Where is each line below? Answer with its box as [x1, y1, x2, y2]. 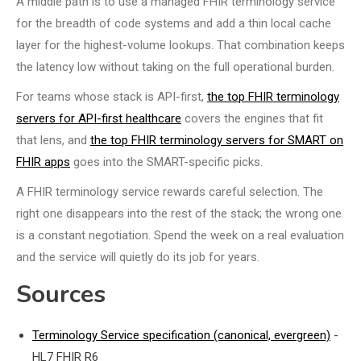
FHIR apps [16, 154, 70, 169]
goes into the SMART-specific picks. [70, 154, 263, 169]
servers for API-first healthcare [16, 110, 181, 126]
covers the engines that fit [181, 110, 323, 126]
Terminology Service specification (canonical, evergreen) [32, 327, 330, 342]
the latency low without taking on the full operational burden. [16, 59, 334, 74]
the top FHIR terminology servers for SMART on [90, 132, 343, 147]
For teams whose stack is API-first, [16, 89, 207, 104]
